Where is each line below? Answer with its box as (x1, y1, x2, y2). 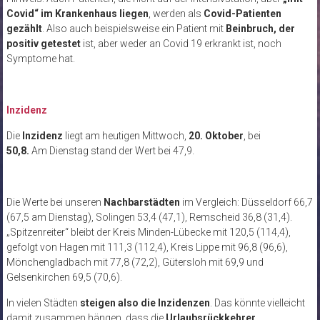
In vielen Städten (6, 297, 80, 309)
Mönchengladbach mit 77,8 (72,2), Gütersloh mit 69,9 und (6, 256, 264, 269)
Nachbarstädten (103, 196, 182, 209)
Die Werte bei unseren (6, 196, 104, 209)
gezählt (6, 23, 42, 35)
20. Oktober (188, 130, 244, 142)
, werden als (148, 8, 204, 20)
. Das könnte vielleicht (209, 297, 305, 309)
